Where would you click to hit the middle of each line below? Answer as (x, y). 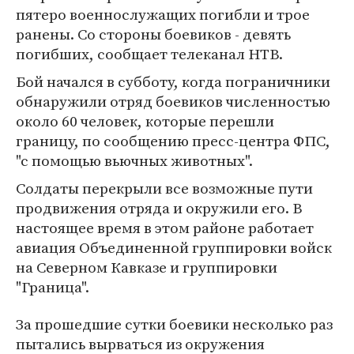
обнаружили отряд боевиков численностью (173, 101)
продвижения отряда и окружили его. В (159, 208)
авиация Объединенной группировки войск (174, 247)
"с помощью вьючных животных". (134, 160)
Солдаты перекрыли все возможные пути (164, 188)
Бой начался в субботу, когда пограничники (173, 81)
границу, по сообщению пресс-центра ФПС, (173, 141)
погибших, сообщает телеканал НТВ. (149, 54)
